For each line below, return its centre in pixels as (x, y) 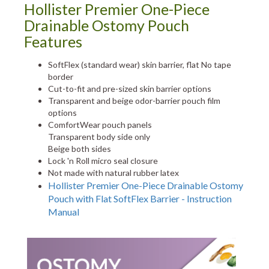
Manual (64, 212)
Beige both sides (80, 149)
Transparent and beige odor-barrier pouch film (134, 101)
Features (53, 41)
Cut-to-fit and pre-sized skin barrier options (130, 89)
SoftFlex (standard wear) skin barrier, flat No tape (140, 65)
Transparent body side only (99, 137)
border (61, 77)
